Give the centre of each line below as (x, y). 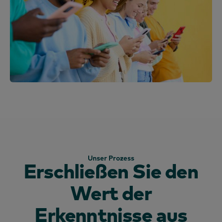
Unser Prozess (111, 158)
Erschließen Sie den (111, 170)
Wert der (111, 192)
